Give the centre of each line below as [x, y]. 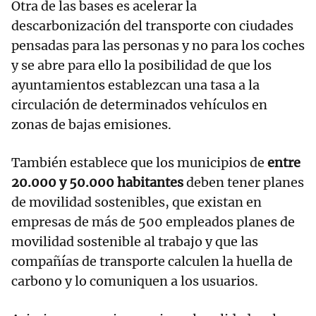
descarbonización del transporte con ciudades [152, 26]
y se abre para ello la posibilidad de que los [141, 66]
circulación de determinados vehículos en [139, 105]
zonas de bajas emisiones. [91, 125]
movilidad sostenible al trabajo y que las [135, 242]
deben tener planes [244, 183]
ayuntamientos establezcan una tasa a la [135, 85]
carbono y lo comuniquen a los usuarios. [135, 281]
